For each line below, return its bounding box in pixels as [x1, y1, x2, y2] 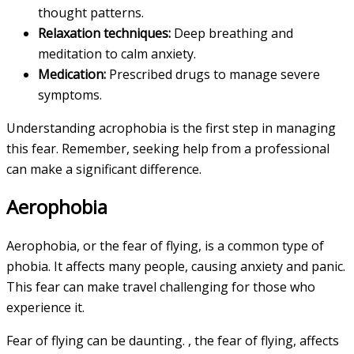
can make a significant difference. [6, 160, 201, 178]
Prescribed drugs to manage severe [106, 65, 320, 83]
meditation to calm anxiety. [38, 44, 196, 62]
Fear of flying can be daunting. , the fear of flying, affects [6, 331, 339, 349]
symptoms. [38, 85, 102, 104]
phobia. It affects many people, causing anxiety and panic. [6, 257, 345, 275]
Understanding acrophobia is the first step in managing [6, 119, 336, 137]
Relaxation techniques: [38, 24, 171, 42]
